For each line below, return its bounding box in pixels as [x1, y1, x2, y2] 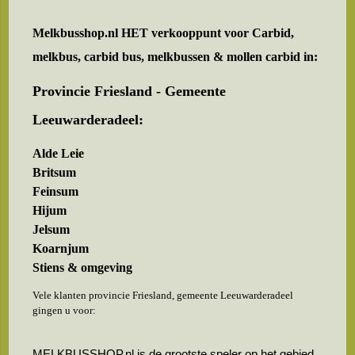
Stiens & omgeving [32, 261, 133, 274]
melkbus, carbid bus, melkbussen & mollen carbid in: [32, 50, 319, 63]
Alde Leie [32, 147, 85, 160]
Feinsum [32, 185, 79, 198]
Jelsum [32, 223, 71, 236]
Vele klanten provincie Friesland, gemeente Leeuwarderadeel [32, 289, 294, 301]
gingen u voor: [32, 304, 97, 316]
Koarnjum [32, 242, 90, 255]
